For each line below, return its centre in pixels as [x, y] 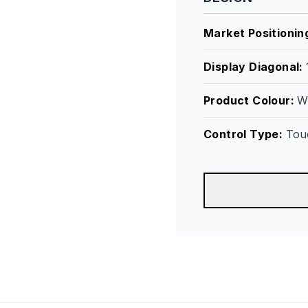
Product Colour [247, 100]
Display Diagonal [252, 67]
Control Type [241, 134]
